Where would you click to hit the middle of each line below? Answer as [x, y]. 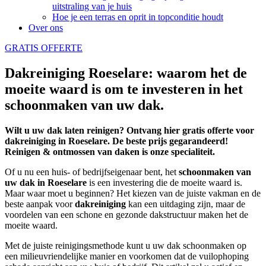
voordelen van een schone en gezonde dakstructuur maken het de [126, 214]
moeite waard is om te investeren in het [124, 89]
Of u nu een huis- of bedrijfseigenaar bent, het [92, 172]
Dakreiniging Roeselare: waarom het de [126, 73]
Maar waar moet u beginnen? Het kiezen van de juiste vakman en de [133, 193]
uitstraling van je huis [92, 6]
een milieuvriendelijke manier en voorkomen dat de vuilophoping [127, 256]
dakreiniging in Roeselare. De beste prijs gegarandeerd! [116, 141]
